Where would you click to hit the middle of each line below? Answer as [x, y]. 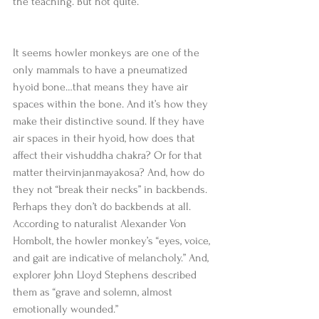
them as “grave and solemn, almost [94, 292]
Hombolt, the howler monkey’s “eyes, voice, [113, 241]
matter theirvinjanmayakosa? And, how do [110, 172]
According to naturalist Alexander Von [101, 224]
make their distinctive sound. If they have [110, 121]
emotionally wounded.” [67, 309]
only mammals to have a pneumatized [101, 70]
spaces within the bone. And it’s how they [112, 104]
